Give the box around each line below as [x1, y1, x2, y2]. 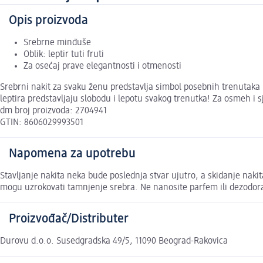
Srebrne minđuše [23, 38, 91, 48]
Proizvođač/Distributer [9, 212, 129, 225]
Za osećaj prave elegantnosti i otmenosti [23, 61, 181, 71]
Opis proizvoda [9, 14, 88, 27]
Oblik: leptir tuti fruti [23, 49, 104, 59]
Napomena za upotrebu [9, 147, 136, 160]
